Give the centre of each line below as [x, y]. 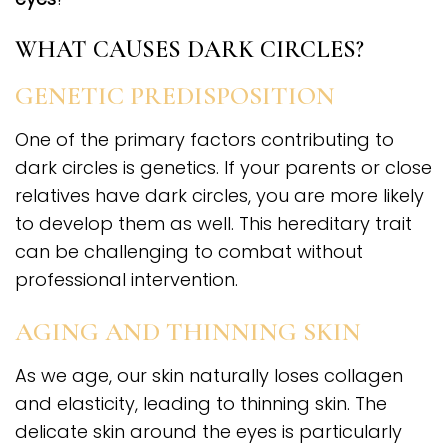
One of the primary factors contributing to [204, 140]
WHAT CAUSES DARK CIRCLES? [189, 50]
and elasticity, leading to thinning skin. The [201, 404]
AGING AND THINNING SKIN [188, 332]
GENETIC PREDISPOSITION [175, 96]
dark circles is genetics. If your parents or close [223, 168]
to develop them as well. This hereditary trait [213, 224]
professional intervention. [126, 280]
